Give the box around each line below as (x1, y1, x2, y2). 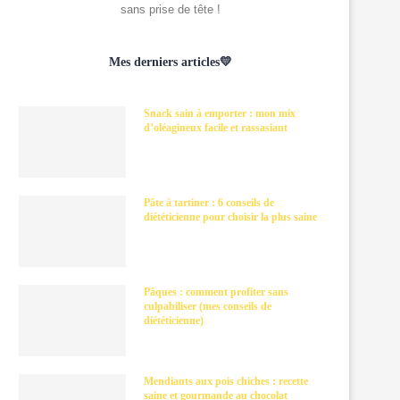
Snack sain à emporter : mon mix (144, 107, 296, 120)
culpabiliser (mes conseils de (144, 300, 271, 312)
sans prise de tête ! (121, 3, 221, 16)
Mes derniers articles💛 (109, 55, 232, 69)
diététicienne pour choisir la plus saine (144, 211, 317, 223)
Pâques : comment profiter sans (144, 286, 288, 298)
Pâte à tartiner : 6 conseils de (144, 196, 274, 209)
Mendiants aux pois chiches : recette (144, 375, 308, 387)
